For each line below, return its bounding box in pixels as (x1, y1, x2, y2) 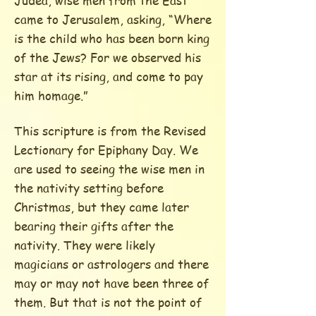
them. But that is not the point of (14, 293, 202, 310)
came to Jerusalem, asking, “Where (14, 11, 212, 28)
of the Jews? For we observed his (14, 49, 201, 66)
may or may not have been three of (14, 274, 209, 291)
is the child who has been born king (14, 30, 209, 47)
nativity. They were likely (14, 236, 155, 253)
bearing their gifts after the (14, 217, 174, 234)
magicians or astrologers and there (14, 255, 209, 272)
